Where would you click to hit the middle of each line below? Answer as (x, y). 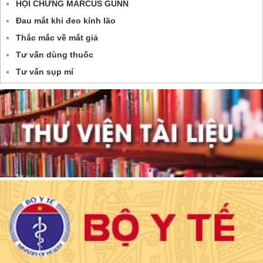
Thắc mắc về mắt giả (57, 38)
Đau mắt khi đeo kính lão (66, 21)
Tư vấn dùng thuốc (55, 55)
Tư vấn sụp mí (45, 72)
